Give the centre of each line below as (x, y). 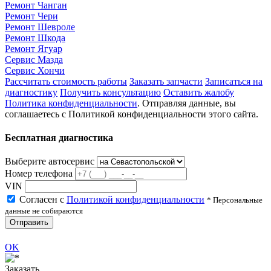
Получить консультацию (110, 92)
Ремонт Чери (31, 16)
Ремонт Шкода (35, 38)
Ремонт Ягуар (34, 48)
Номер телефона (39, 174)
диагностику (31, 92)
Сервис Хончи (35, 70)
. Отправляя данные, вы (187, 103)
